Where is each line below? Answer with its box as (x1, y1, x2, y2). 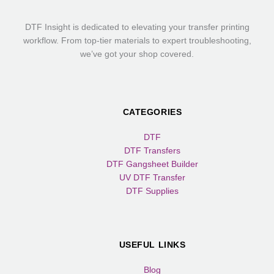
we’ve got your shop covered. (80, 50, 194, 59)
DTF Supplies (126, 187, 179, 196)
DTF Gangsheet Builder (106, 160, 198, 169)
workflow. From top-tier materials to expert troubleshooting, (23, 36, 251, 46)
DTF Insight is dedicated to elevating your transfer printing (24, 23, 250, 32)
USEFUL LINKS (119, 240, 186, 250)
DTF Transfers (124, 146, 180, 156)
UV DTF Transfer (119, 173, 185, 183)
